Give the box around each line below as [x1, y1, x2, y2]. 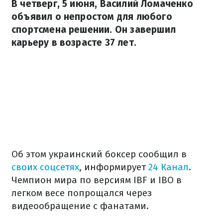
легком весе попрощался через [11, 187, 152, 199]
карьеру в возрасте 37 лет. [11, 37, 136, 48]
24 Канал [148, 161, 189, 173]
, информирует [79, 161, 148, 173]
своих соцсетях [11, 161, 79, 173]
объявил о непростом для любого [11, 11, 172, 22]
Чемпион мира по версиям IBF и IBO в [11, 174, 182, 186]
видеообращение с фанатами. [11, 200, 149, 212]
